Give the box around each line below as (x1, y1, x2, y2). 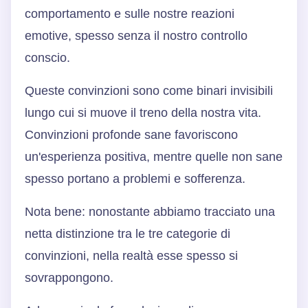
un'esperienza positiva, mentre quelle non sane (25, 150, 283, 164)
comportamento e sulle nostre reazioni (25, 7, 234, 21)
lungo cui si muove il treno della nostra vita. (25, 106, 261, 120)
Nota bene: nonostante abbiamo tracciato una (25, 205, 275, 219)
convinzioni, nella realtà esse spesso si (25, 249, 238, 263)
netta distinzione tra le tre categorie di (25, 227, 230, 241)
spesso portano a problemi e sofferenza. (25, 172, 245, 186)
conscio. (25, 51, 70, 65)
